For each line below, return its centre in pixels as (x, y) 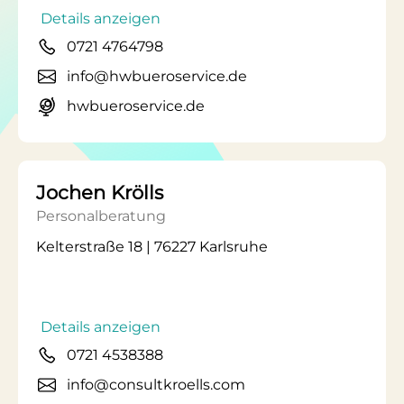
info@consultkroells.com (156, 385)
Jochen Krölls (100, 193)
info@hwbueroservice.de (157, 76)
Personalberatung (101, 216)
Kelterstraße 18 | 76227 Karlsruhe (152, 247)
